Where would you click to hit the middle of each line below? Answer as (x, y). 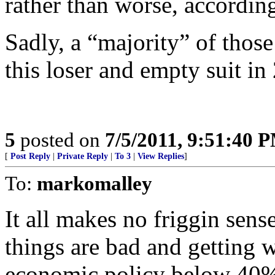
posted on (60, 140)
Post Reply (30, 156)
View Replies (161, 156)
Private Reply (83, 156)
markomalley (95, 183)
